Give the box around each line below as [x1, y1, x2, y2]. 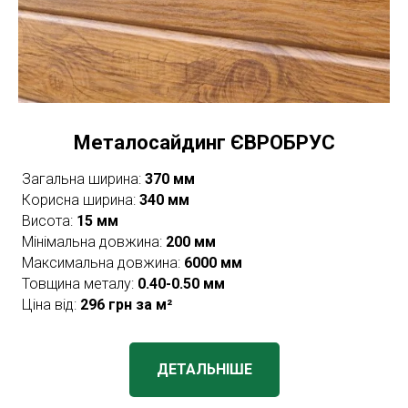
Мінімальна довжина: [22, 233, 166, 250]
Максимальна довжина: [22, 254, 184, 271]
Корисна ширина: [22, 191, 139, 209]
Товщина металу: [22, 275, 138, 292]
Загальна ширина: [22, 170, 145, 188]
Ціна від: [22, 296, 80, 313]
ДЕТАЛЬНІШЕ [156, 360, 252, 378]
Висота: [22, 212, 76, 229]
